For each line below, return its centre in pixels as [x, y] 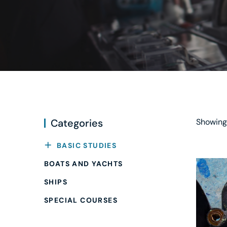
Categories [77, 123]
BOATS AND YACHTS [84, 163]
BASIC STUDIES [87, 145]
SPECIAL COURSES [81, 200]
